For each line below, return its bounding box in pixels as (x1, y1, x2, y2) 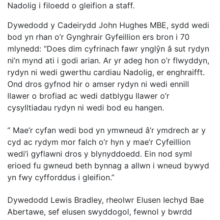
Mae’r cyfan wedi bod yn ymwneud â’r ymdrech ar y (13, 125, 206, 136)
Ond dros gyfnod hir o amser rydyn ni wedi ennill (7, 79, 189, 89)
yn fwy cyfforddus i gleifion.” (7, 172, 114, 183)
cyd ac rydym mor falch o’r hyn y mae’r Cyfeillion (7, 137, 191, 147)
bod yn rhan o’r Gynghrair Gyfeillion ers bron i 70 (7, 32, 190, 42)
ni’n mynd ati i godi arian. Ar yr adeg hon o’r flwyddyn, (7, 55, 209, 66)
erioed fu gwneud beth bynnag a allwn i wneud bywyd (7, 161, 209, 171)
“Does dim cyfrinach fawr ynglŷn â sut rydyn (41, 44, 209, 54)
